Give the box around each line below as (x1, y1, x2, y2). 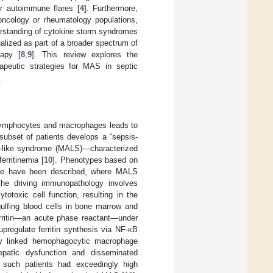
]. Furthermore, (83, 3, 138, 13)
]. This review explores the (32, 49, 138, 59)
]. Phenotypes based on (52, 155, 138, 165)
